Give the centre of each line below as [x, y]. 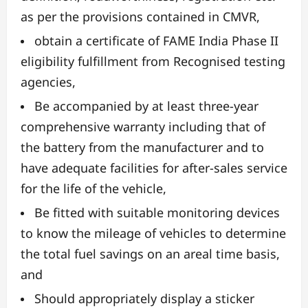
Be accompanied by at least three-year [146, 106]
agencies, [48, 81]
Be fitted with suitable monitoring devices [157, 212]
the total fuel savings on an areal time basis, [150, 253]
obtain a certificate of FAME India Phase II [156, 40]
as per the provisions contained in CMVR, [140, 16]
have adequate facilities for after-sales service [154, 167]
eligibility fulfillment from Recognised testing [153, 61]
